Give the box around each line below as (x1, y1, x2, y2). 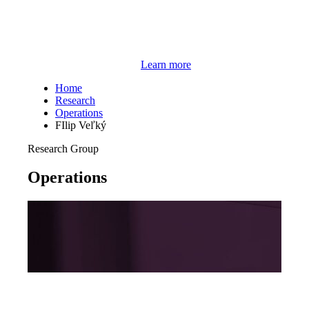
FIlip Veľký (55, 119, 106, 131)
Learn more (141, 58, 191, 70)
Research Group (28, 142, 99, 154)
